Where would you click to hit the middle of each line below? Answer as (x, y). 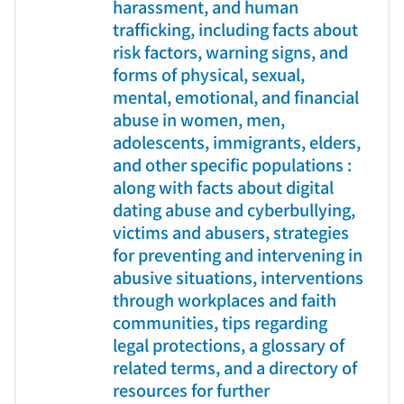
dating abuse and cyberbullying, (234, 209)
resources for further (191, 390)
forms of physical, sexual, (209, 74)
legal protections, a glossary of (229, 344)
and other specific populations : (232, 164)
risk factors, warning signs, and (230, 51)
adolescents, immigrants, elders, (237, 142)
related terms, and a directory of (235, 367)
